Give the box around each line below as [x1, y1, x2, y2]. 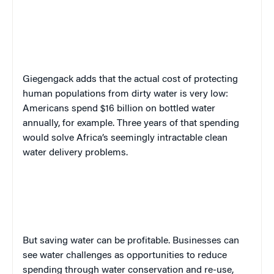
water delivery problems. [23, 148, 128, 158]
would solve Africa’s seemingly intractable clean [23, 133, 228, 144]
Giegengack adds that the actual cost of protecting [23, 75, 238, 85]
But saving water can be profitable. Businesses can [23, 236, 239, 246]
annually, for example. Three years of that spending [23, 119, 239, 129]
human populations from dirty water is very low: [23, 89, 228, 100]
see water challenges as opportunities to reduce [23, 251, 227, 261]
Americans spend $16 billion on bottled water [23, 104, 215, 114]
